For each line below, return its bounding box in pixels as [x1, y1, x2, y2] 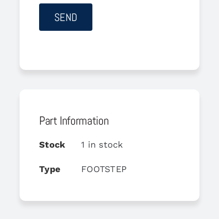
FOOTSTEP [81, 163, 127, 174]
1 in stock [81, 139, 123, 150]
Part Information [39, 112, 109, 128]
